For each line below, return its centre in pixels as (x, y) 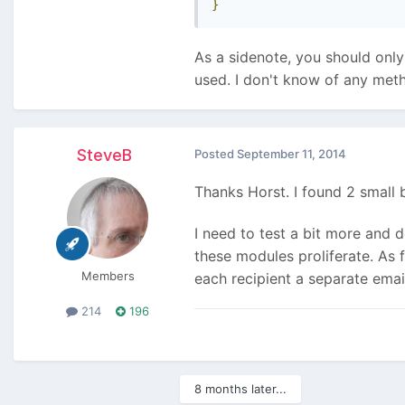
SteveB (104, 155)
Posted (216, 154)
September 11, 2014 (292, 154)
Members (108, 276)
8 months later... (240, 389)
